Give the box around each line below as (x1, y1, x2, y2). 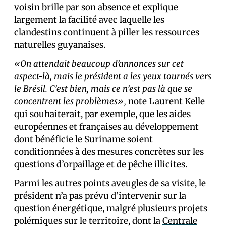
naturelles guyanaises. (14, 39, 105, 50)
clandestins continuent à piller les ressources (14, 27, 199, 38)
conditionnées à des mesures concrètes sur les (14, 146, 204, 157)
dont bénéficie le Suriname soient (14, 134, 153, 145)
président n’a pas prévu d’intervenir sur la (14, 190, 186, 201)
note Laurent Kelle (126, 96, 205, 107)
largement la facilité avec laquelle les (14, 14, 164, 25)
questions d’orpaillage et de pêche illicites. (14, 159, 187, 170)
